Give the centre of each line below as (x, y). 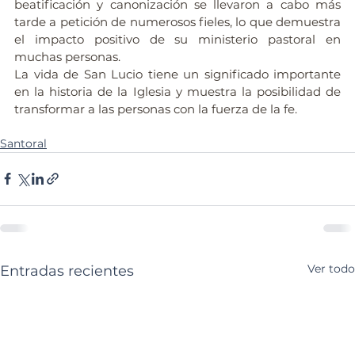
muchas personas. (69, 56)
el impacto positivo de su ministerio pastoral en (177, 39)
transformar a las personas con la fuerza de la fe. (156, 109)
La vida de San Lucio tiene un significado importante (177, 74)
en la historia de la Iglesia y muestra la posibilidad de (177, 91)
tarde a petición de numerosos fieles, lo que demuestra (177, 21)
